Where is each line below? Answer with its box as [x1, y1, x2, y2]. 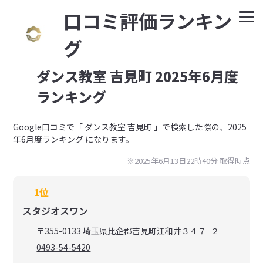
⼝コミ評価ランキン [63, 7, 232, 34]
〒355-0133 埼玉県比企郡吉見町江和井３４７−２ [36, 225, 220, 237]
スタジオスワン [22, 204, 89, 218]
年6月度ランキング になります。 [13, 133, 134, 145]
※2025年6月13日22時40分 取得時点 [126, 155, 250, 166]
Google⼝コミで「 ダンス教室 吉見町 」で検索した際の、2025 [13, 121, 247, 133]
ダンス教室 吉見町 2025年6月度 [36, 66, 239, 86]
